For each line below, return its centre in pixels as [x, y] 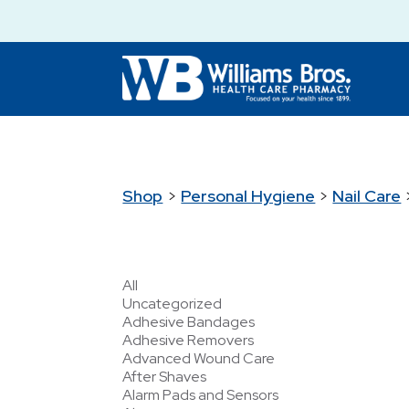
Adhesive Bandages [189, 321]
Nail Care [367, 195]
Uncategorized [173, 303]
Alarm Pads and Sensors [201, 394]
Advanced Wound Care [199, 358]
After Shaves [165, 376]
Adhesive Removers [189, 340]
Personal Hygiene [248, 195]
